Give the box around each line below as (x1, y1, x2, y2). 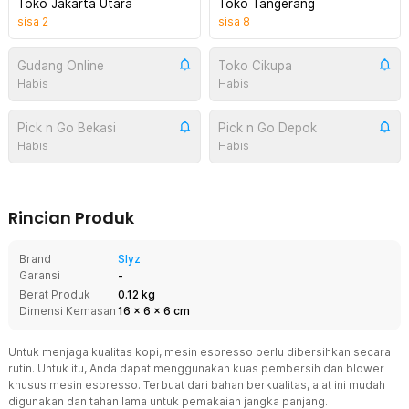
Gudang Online (17, 58, 104, 73)
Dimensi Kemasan (19, 304, 116, 318)
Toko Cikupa (217, 58, 292, 73)
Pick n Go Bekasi (17, 121, 116, 135)
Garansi (19, 268, 60, 282)
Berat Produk (19, 288, 90, 301)
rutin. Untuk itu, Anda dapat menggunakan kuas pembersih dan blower (8, 362, 384, 375)
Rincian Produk (8, 206, 134, 229)
